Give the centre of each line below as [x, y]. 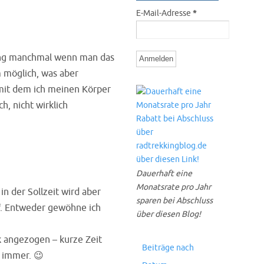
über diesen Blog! [169, 214]
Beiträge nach [168, 248]
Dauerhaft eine [164, 174]
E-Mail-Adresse [164, 13]
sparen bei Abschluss [174, 201]
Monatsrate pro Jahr [174, 187]
